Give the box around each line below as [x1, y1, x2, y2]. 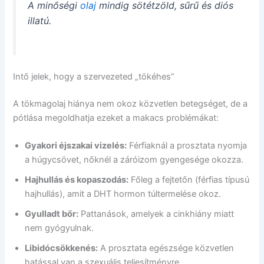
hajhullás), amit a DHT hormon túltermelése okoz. [25, 189, 222, 200]
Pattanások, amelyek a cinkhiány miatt [78, 209, 235, 220]
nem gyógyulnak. [25, 223, 94, 234]
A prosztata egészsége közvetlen [98, 243, 235, 254]
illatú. [28, 15, 52, 27]
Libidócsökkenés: [25, 243, 98, 254]
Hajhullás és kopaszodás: [25, 174, 129, 186]
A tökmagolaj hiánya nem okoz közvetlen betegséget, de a [13, 98, 248, 109]
